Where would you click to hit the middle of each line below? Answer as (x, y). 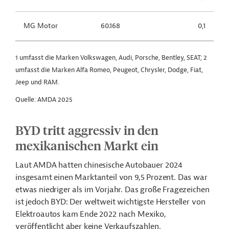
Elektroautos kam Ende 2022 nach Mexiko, (91, 214)
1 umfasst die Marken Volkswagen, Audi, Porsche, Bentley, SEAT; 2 (111, 58)
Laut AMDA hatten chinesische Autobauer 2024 (99, 165)
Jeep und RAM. (37, 82)
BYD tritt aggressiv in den (87, 130)
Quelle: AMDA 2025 (44, 99)
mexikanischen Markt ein (87, 145)
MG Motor (41, 26)
